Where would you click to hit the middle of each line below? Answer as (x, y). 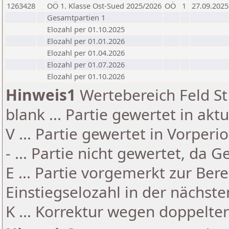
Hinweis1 (41, 95)
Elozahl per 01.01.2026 (86, 41)
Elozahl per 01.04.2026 (86, 53)
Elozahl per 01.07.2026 (86, 64)
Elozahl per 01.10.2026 (86, 76)
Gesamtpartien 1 (76, 17)
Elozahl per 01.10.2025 (86, 29)
